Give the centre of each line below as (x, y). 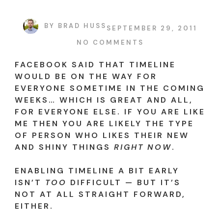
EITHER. (34, 206)
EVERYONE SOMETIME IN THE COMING (110, 88)
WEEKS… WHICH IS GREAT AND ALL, (104, 100)
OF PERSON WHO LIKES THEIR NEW (102, 135)
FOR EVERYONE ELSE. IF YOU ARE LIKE (110, 111)
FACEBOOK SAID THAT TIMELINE (95, 64)
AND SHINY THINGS (64, 147)
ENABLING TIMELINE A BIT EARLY (97, 170)
